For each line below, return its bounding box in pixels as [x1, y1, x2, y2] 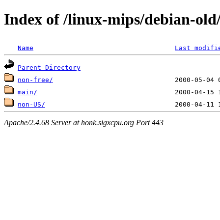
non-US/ [18, 100, 45, 108]
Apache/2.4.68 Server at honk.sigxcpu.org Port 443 [4, 118, 164, 127]
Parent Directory [18, 63, 81, 71]
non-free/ [18, 76, 53, 83]
